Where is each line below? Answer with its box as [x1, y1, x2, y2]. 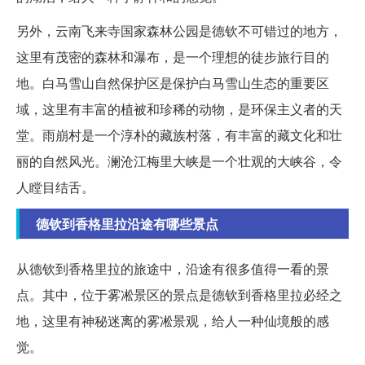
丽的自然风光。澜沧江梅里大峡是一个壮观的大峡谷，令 [16, 152, 342, 171]
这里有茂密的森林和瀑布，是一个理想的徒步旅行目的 [16, 47, 329, 67]
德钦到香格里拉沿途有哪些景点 [36, 214, 218, 234]
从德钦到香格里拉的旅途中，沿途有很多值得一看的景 [16, 259, 329, 279]
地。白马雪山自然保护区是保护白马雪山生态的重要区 [16, 73, 329, 93]
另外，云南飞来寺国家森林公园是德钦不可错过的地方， [16, 21, 342, 41]
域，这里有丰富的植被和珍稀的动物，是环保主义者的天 [16, 99, 342, 119]
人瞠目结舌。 [16, 178, 95, 197]
